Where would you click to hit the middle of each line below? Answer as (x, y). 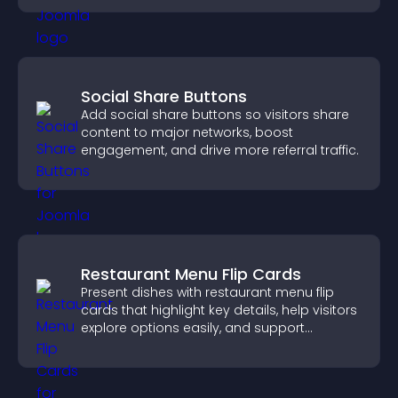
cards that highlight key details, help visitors (219, 310)
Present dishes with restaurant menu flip (207, 292)
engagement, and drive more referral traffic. (220, 150)
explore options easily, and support (193, 328)
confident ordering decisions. (174, 346)
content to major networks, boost (187, 132)
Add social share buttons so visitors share (215, 115)
